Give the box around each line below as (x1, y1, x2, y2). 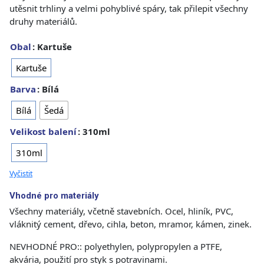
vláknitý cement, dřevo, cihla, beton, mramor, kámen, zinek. (9, 218, 252, 230)
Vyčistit (9, 169, 32, 179)
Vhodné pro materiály (9, 190, 99, 202)
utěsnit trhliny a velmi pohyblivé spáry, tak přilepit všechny (9, 2, 248, 15)
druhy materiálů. (9, 15, 77, 28)
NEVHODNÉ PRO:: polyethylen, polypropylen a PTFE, (9, 240, 222, 253)
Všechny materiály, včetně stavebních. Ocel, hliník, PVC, (9, 205, 233, 217)
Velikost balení (10, 126, 77, 138)
